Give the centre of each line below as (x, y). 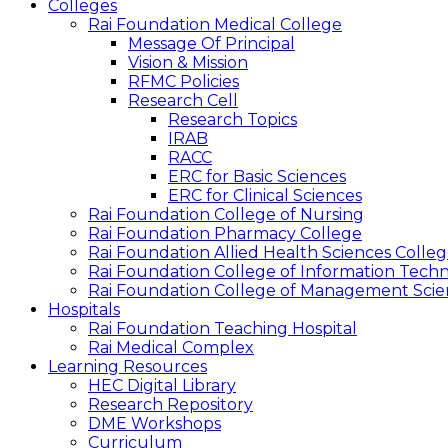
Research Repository (170, 404)
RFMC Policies (183, 81)
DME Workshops (154, 423)
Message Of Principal (211, 43)
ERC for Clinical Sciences (265, 195)
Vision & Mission (188, 62)
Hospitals (84, 309)
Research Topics (232, 119)
